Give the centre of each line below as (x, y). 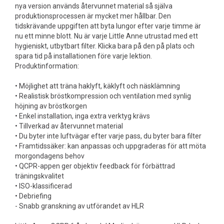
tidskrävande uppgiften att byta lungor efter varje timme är (108, 26)
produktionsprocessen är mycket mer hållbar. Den (93, 16)
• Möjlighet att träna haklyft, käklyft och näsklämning (97, 86)
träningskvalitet (39, 176)
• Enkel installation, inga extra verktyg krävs (82, 116)
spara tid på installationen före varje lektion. (83, 56)
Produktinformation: (47, 66)
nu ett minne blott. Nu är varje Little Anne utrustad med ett (106, 36)
